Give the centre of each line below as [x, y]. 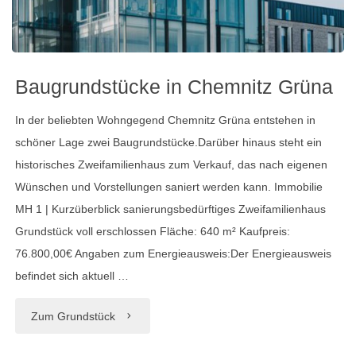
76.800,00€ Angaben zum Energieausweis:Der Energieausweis [174, 253]
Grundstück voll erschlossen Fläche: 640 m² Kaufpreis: [153, 231]
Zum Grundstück [74, 317]
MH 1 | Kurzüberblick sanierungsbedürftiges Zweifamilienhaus [171, 209]
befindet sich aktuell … [72, 275]
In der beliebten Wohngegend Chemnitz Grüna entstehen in [166, 120]
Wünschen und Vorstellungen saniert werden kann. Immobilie [169, 186]
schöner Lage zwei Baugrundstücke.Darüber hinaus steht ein [169, 142]
